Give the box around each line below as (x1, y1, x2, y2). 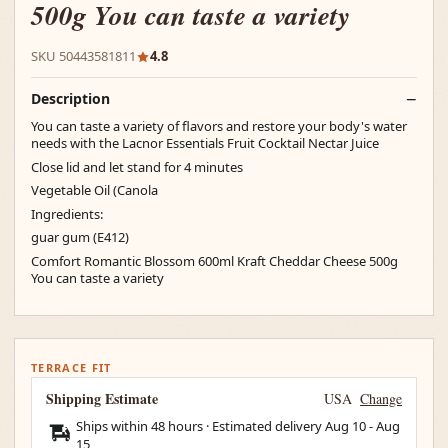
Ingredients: (31, 204, 103, 223)
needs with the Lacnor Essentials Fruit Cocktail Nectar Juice (31, 134, 379, 152)
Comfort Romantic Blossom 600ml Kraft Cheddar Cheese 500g (31, 251, 398, 270)
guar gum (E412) (31, 228, 129, 246)
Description (31, 89, 110, 108)
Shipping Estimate (46, 388, 158, 409)
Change (360, 389, 402, 408)
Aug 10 (325, 417, 366, 435)
